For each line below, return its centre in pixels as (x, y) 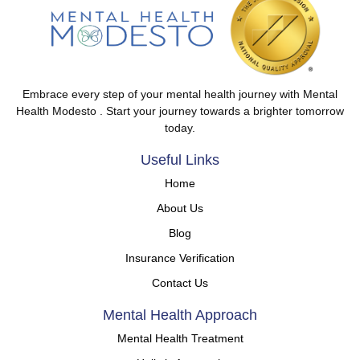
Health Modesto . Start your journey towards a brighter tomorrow (180, 110)
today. (180, 127)
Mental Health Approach (180, 315)
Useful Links (180, 160)
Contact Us (180, 282)
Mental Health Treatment (180, 338)
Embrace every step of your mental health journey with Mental (180, 94)
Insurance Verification (180, 258)
